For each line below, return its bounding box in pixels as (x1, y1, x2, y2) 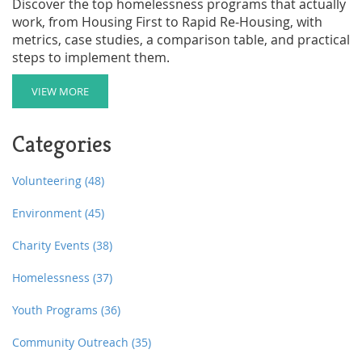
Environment (12, 204, 85, 221)
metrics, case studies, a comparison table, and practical (12, 30, 350, 48)
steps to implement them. (12, 48, 170, 66)
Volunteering (12, 172, 85, 188)
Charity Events (12, 237, 93, 253)
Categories (12, 129, 112, 158)
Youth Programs (12, 301, 101, 318)
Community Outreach (12, 334, 132, 350)
